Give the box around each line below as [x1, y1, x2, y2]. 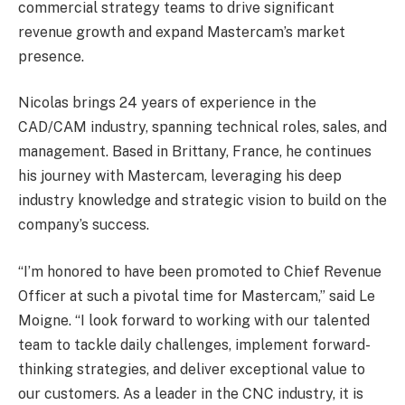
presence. [18, 47, 84, 65]
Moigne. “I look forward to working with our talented [18, 311, 370, 329]
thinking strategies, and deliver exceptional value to [18, 360, 365, 378]
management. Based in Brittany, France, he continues [18, 143, 372, 161]
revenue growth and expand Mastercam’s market [18, 23, 345, 41]
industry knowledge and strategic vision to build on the [18, 192, 387, 210]
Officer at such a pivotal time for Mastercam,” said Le [18, 287, 375, 305]
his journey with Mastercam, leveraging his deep [18, 167, 342, 185]
